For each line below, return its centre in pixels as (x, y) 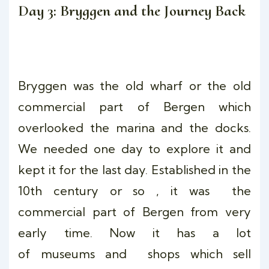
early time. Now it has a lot (134, 233)
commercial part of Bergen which (134, 107)
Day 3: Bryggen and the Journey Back (131, 11)
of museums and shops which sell (134, 254)
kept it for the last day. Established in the (134, 170)
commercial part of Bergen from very (134, 212)
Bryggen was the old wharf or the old (134, 86)
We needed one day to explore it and (134, 149)
